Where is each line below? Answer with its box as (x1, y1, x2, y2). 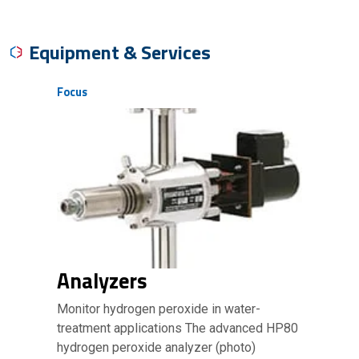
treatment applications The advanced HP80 (57, 321, 298, 336)
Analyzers (57, 264, 147, 296)
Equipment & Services (29, 38, 211, 67)
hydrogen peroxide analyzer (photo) (57, 340, 256, 355)
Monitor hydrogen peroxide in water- (57, 301, 260, 317)
